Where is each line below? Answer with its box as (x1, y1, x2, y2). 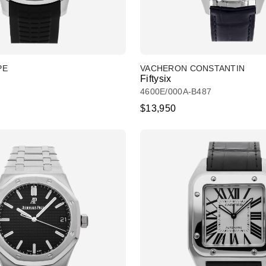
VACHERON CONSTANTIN (140, 64, 245, 73)
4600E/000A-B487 (140, 87, 212, 96)
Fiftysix (140, 74, 172, 84)
